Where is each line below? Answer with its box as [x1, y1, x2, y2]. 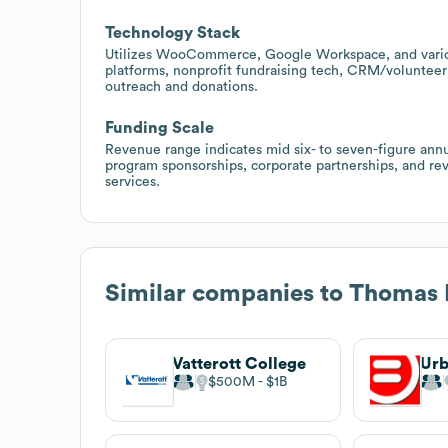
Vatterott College [172, 355, 306, 372]
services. [105, 174, 160, 189]
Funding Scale [105, 119, 214, 136]
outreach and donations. [105, 79, 258, 94]
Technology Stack [105, 24, 240, 41]
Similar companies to [105, 281, 349, 306]
